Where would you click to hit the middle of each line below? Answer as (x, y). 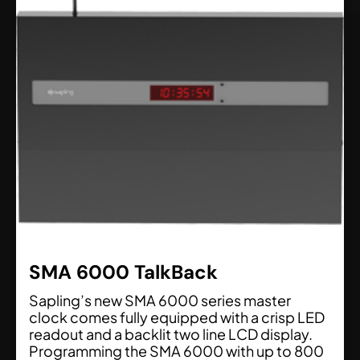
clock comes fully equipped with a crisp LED (177, 317)
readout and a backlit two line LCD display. (171, 334)
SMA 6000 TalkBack (123, 272)
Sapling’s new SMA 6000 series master (160, 301)
